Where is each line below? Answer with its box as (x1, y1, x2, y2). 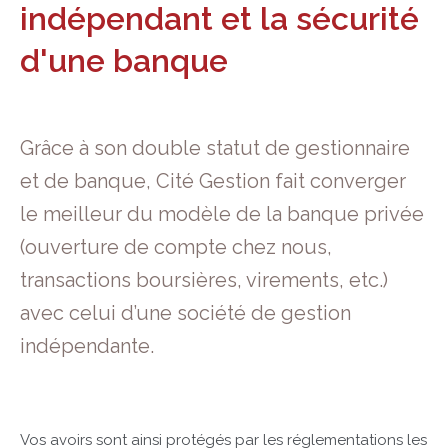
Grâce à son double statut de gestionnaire (20, 136, 410, 160)
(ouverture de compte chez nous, (20, 235, 332, 259)
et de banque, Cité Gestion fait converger (20, 169, 406, 193)
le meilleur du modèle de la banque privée (20, 202, 424, 226)
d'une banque (20, 42, 228, 79)
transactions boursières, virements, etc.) (20, 268, 388, 292)
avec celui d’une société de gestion (20, 301, 351, 325)
